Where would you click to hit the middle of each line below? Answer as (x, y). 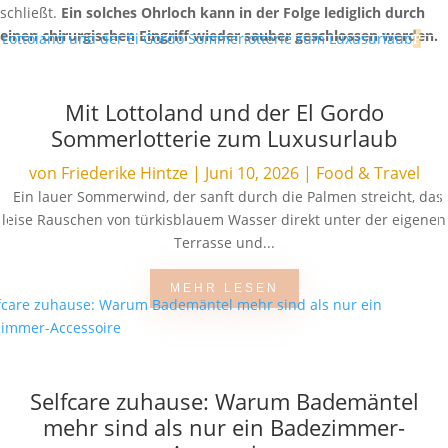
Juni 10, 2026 (251, 173)
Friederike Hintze (124, 173)
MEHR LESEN (224, 288)
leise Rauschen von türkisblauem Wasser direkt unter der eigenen (224, 219)
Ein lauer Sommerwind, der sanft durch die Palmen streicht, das (224, 196)
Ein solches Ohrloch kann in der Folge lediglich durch (243, 12)
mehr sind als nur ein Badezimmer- (224, 427)
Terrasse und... (224, 242)
